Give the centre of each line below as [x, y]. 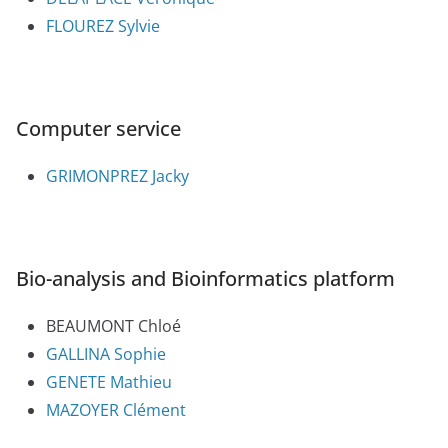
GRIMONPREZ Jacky [117, 176]
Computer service [98, 129]
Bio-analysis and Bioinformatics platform [205, 279]
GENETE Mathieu [109, 382]
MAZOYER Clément [116, 410]
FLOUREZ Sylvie [103, 26]
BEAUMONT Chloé [113, 326]
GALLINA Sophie [106, 354]
